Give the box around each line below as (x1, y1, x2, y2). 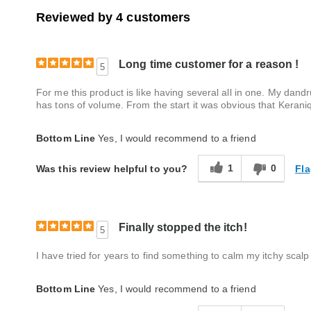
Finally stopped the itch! (119, 221, 247, 233)
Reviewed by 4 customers (36, 10, 191, 24)
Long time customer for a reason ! (119, 58, 299, 70)
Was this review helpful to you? (36, 163, 188, 175)
